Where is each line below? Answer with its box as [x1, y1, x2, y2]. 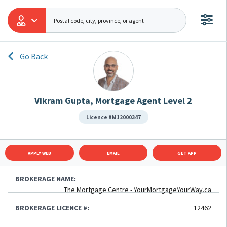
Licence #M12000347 [86, 113, 141, 121]
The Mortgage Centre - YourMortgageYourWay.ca [64, 185, 211, 194]
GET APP [177, 150, 197, 156]
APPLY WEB [27, 150, 51, 156]
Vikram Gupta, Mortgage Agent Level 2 [34, 95, 192, 106]
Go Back [20, 51, 48, 61]
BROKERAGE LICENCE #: [15, 203, 89, 212]
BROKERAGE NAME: [15, 174, 76, 183]
